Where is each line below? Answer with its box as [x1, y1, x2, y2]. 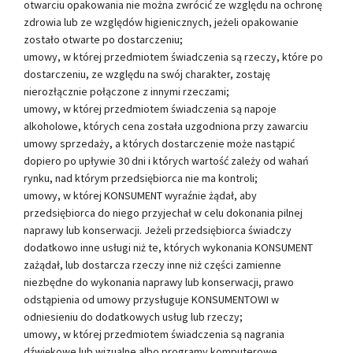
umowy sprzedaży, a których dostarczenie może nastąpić [24, 136, 295, 150]
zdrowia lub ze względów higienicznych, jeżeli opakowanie [24, 14, 299, 29]
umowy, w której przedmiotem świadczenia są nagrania [24, 326, 284, 341]
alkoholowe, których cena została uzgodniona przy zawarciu [24, 118, 308, 133]
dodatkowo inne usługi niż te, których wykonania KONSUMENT [24, 240, 313, 255]
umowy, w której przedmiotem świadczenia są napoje [24, 101, 277, 116]
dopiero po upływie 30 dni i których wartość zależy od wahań [24, 153, 309, 168]
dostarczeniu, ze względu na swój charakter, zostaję [24, 66, 270, 81]
